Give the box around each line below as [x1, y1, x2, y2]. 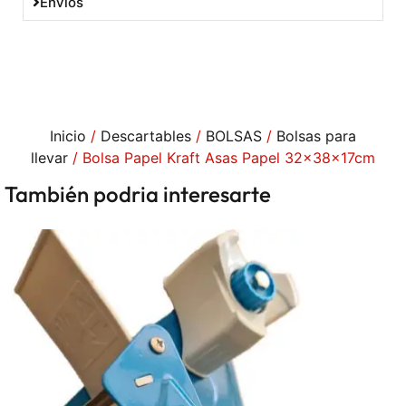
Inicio [50, 126, 86, 145]
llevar [31, 148, 68, 167]
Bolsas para [276, 126, 356, 145]
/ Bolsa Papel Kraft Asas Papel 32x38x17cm [68, 148, 375, 167]
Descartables [101, 126, 191, 145]
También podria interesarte [5, 179, 271, 208]
